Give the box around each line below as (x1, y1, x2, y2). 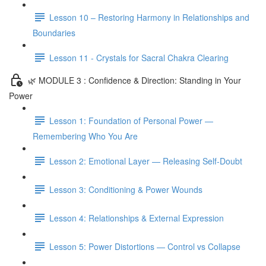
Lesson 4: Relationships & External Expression (49, 211, 224, 224)
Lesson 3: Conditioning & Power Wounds (49, 183, 202, 195)
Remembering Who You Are (33, 130, 138, 142)
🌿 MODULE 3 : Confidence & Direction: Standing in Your (28, 74, 241, 86)
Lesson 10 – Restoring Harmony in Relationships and (49, 11, 249, 23)
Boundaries (33, 27, 75, 39)
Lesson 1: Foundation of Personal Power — (49, 114, 213, 126)
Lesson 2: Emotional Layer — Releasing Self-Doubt (49, 154, 242, 167)
